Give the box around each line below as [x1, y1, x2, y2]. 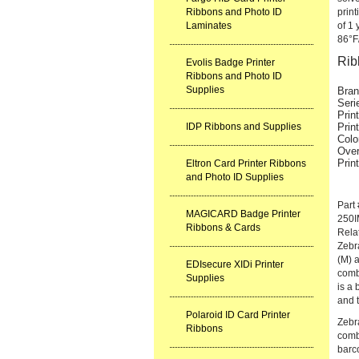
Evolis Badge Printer [186, 57, 275, 68]
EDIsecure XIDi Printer [186, 259, 284, 270]
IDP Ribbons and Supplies [186, 121, 301, 132]
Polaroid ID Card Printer [186, 309, 290, 321]
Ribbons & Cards [186, 222, 260, 233]
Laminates [186, 20, 232, 31]
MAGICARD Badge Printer [186, 208, 301, 220]
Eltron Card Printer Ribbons [186, 158, 306, 169]
